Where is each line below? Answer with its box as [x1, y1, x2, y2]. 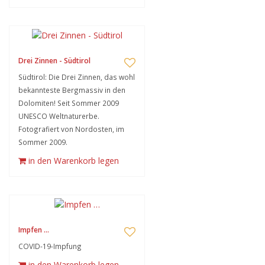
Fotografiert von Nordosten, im [18, 124, 124, 134]
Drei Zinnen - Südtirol [18, 56, 91, 66]
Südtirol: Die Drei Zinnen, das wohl [18, 72, 135, 82]
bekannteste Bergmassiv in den [18, 85, 125, 95]
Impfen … [18, 225, 49, 235]
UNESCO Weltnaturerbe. [18, 111, 99, 121]
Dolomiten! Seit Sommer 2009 [18, 98, 119, 108]
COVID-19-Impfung [18, 241, 82, 251]
